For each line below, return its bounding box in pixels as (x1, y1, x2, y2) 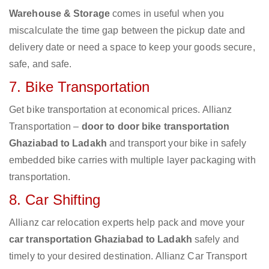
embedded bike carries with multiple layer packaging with (9, 155, 256, 166)
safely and (192, 234, 239, 245)
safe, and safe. (9, 59, 72, 70)
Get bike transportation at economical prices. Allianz (9, 104, 232, 115)
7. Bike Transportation (9, 79, 150, 95)
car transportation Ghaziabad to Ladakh (9, 234, 192, 245)
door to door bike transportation (81, 121, 229, 132)
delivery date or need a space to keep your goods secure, (9, 42, 255, 53)
